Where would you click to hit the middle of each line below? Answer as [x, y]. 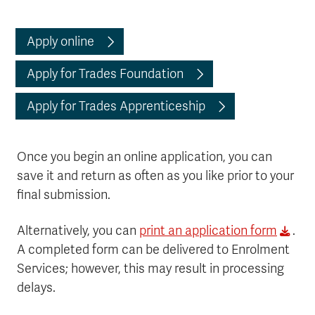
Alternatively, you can [78, 231]
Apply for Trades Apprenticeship [116, 106]
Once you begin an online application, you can [144, 157]
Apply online [60, 41]
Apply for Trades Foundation [105, 74]
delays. [36, 288]
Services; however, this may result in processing [150, 269]
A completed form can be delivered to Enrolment [153, 250]
